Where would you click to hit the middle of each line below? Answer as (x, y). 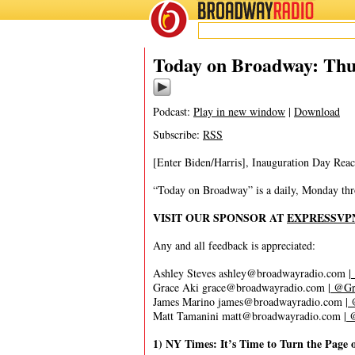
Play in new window (239, 111)
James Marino (185, 302)
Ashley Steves (186, 273)
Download (317, 111)
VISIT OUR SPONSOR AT (220, 218)
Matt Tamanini (187, 316)
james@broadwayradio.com (280, 302)
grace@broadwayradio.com (263, 287)
